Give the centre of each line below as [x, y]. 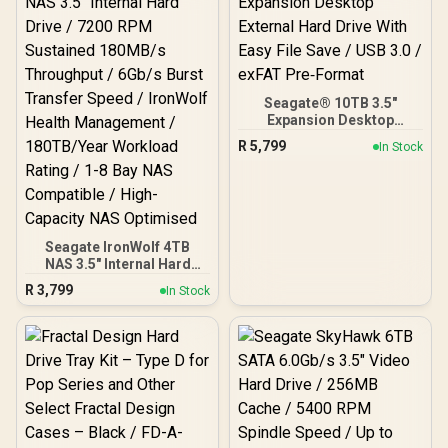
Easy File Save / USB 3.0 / [297, 154]
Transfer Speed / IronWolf [117, 332]
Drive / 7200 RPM [117, 281]
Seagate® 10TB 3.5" [330, 103]
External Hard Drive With [330, 137]
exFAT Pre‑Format [330, 171]
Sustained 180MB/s [117, 298]
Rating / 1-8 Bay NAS [117, 383]
